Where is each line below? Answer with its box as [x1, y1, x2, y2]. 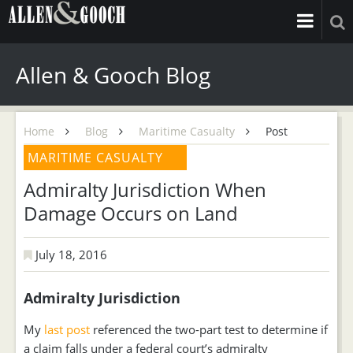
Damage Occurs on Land [24, 200, 238, 226]
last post [44, 321, 90, 337]
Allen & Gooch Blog [16, 60, 210, 90]
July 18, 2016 [32, 247, 107, 262]
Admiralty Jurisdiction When [24, 176, 266, 203]
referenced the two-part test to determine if [90, 321, 328, 337]
